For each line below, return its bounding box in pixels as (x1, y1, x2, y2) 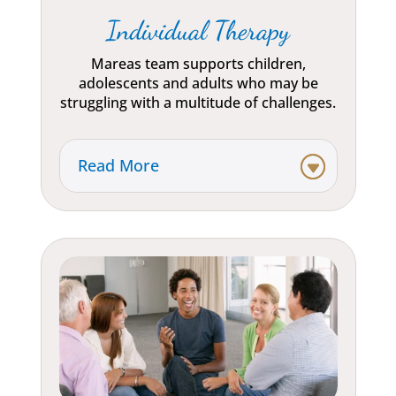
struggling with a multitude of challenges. (60, 93, 337, 113)
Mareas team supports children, (90, 54, 306, 74)
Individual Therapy (106, 14, 291, 47)
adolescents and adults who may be (78, 73, 318, 94)
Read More (77, 155, 159, 177)
